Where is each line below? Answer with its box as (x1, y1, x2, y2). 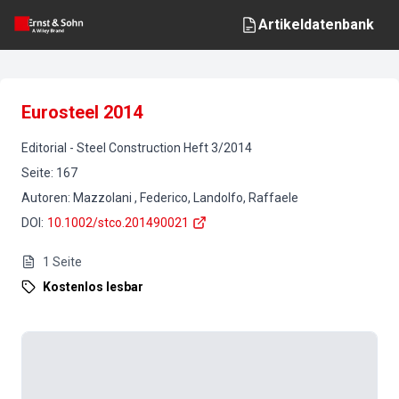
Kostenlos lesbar (43, 280, 143, 294)
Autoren (21, 191, 68, 205)
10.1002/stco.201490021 (47, 216, 189, 230)
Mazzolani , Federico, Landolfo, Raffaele (73, 191, 298, 205)
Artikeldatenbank (258, 16, 374, 33)
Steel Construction (77, 141, 181, 155)
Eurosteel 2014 (21, 102, 142, 123)
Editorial (21, 141, 67, 155)
